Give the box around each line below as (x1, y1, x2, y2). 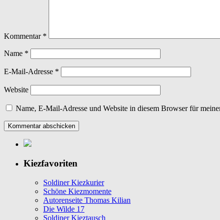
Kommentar (4, 32, 43, 41)
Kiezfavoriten (24, 158, 78, 169)
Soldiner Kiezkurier (43, 178, 104, 187)
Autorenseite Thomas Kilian (43, 195, 131, 204)
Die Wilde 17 (43, 204, 84, 213)
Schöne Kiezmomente (43, 187, 111, 195)
